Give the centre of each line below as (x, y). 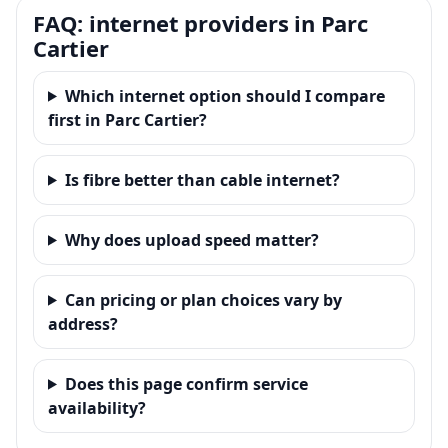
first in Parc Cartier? (127, 119)
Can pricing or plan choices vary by (203, 299)
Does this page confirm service (186, 383)
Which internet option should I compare (224, 95)
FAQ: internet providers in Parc (200, 22)
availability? (97, 407)
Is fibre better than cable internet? (202, 179)
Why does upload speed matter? (191, 239)
